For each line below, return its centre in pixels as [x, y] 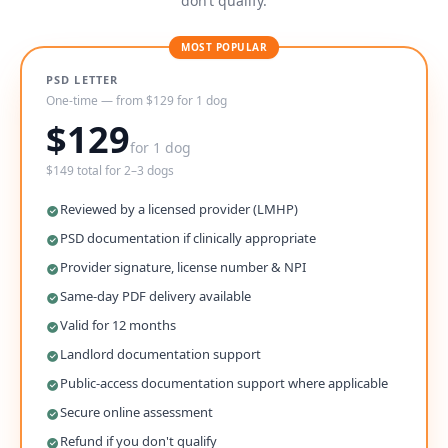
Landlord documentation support [160, 353]
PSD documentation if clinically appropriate [188, 237]
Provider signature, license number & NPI [183, 266]
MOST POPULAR [224, 46]
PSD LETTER [82, 79]
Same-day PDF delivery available [155, 295]
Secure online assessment [136, 411]
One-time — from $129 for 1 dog [136, 100]
